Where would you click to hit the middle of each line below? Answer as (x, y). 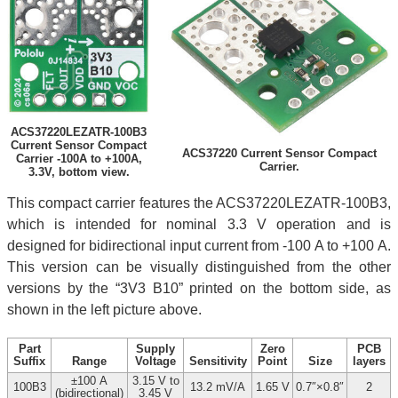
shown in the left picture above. (104, 310)
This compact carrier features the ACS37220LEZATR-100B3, (199, 203)
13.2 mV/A (218, 387)
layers (369, 362)
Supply (155, 349)
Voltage (155, 362)
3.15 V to (155, 381)
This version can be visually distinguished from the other (199, 267)
